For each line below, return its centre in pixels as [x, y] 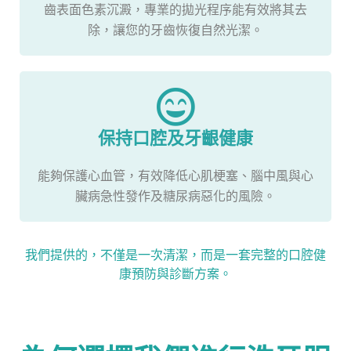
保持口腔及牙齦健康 [175, 137]
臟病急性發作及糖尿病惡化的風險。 [175, 195]
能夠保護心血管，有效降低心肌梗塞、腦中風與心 [175, 175]
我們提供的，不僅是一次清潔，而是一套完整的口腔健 [175, 254]
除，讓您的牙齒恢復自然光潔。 [175, 29]
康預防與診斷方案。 [175, 273]
